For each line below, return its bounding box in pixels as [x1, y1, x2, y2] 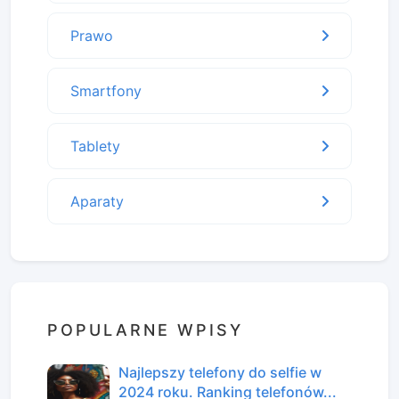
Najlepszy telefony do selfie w [118, 362, 322, 381]
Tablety [70, 136, 120, 155]
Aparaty [70, 191, 124, 210]
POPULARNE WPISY [47, 320, 243, 339]
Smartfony [70, 81, 142, 100]
